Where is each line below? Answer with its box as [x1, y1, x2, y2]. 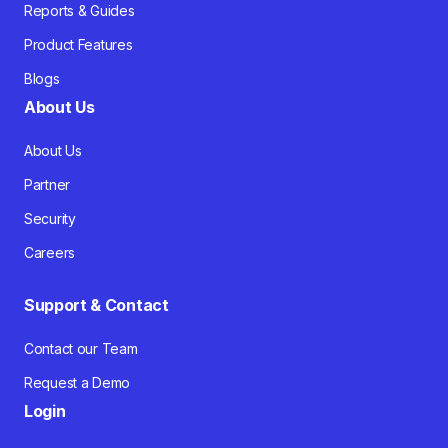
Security [24, 210, 76, 228]
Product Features [24, 36, 133, 54]
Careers [24, 244, 76, 262]
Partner [24, 176, 71, 194]
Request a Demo [24, 374, 131, 392]
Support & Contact [24, 295, 169, 316]
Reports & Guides [24, 2, 135, 20]
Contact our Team [24, 340, 138, 358]
